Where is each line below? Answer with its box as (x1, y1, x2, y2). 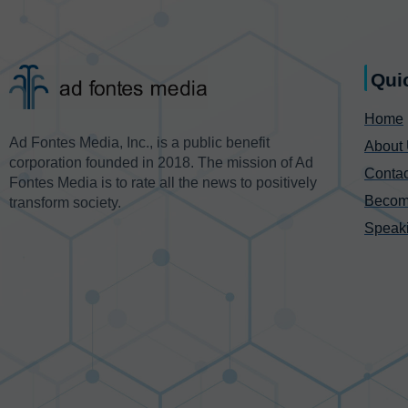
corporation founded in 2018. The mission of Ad (9, 154, 313, 170)
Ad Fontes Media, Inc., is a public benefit (9, 134, 270, 150)
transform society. (9, 194, 121, 210)
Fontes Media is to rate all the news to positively (9, 174, 317, 190)
